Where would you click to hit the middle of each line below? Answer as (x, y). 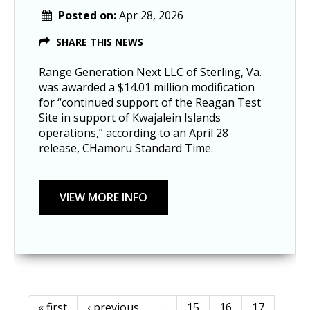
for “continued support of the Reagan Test (150, 102)
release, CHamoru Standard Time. (126, 148)
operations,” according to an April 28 (134, 133)
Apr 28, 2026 (151, 15)
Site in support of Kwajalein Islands (130, 117)
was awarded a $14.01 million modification (147, 87)
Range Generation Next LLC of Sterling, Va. (150, 72)
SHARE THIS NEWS (100, 42)
